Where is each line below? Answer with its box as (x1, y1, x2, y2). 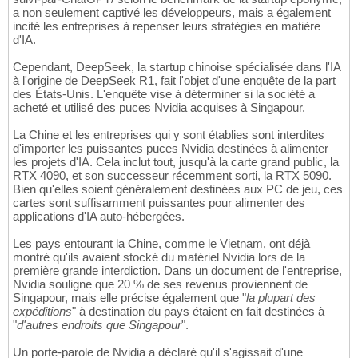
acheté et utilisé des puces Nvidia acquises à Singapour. (13, 100, 305, 114)
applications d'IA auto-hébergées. (13, 209, 185, 223)
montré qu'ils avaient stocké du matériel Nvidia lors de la (13, 249, 305, 264)
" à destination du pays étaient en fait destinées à (72, 304, 324, 318)
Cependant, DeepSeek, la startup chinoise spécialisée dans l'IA (13, 59, 340, 74)
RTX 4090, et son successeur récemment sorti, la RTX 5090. (13, 168, 332, 182)
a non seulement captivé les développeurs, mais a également (13, 5, 331, 19)
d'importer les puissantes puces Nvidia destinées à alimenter (13, 141, 328, 155)
